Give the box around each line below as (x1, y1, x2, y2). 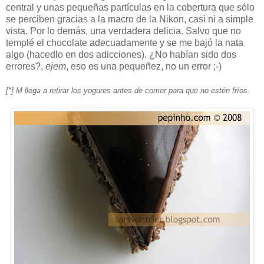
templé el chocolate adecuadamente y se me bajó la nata (6, 37, 243, 48)
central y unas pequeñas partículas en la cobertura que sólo (6, 2, 255, 12)
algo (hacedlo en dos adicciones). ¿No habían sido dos (6, 49, 236, 60)
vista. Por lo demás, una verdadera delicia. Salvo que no (6, 25, 241, 36)
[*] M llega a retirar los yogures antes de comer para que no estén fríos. (6, 85, 250, 95)
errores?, (6, 61, 45, 71)
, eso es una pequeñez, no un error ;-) (66, 61, 222, 71)
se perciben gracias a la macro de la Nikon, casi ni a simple (6, 14, 253, 24)
